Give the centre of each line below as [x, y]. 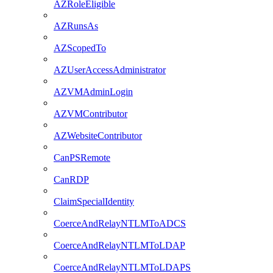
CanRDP [71, 180]
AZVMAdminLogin [93, 92]
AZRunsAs [76, 26]
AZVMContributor [90, 114]
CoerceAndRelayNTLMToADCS [120, 224]
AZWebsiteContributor [98, 136]
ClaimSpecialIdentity [94, 202]
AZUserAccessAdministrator [110, 70]
